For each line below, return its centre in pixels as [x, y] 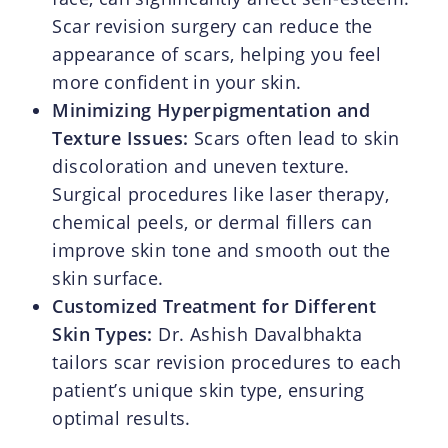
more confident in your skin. [177, 81]
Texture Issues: [120, 137]
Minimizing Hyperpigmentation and [211, 109]
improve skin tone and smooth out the [221, 249]
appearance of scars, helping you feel [217, 53]
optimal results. [121, 417]
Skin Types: [102, 333]
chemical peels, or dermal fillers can [212, 221]
